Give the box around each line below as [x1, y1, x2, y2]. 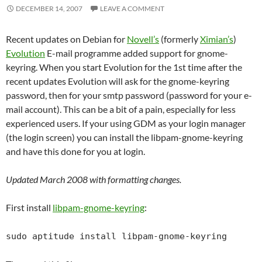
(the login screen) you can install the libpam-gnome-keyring [6, 132, 243, 143]
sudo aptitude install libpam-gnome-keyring [6, 231, 227, 242]
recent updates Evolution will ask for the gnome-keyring [6, 75, 229, 87]
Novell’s [127, 33, 159, 44]
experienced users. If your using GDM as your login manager [6, 118, 246, 129]
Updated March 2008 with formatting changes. [6, 174, 181, 185]
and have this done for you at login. [6, 146, 145, 157]
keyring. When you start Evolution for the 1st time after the [6, 61, 242, 73]
